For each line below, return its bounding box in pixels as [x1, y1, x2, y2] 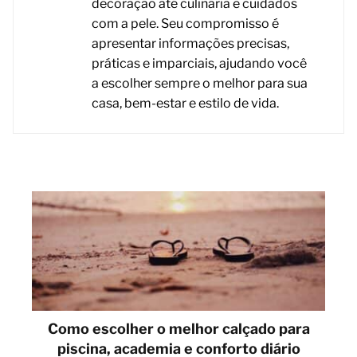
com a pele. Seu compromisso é [92, 15, 279, 31]
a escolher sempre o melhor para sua [92, 75, 308, 91]
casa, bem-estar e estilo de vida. [92, 95, 279, 111]
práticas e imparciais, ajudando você [92, 55, 307, 71]
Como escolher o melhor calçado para [47, 320, 310, 337]
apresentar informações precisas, [92, 35, 289, 51]
